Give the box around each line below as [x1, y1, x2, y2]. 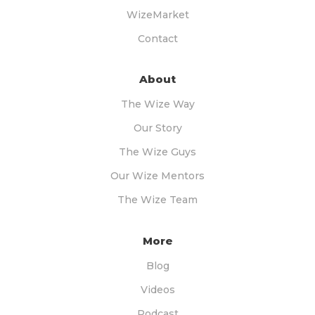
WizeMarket [126, 8, 189, 21]
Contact [137, 32, 178, 45]
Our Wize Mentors [110, 169, 205, 182]
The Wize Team [117, 193, 198, 206]
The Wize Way [120, 98, 195, 110]
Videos [140, 283, 175, 296]
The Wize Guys [119, 146, 196, 158]
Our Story [133, 122, 182, 134]
